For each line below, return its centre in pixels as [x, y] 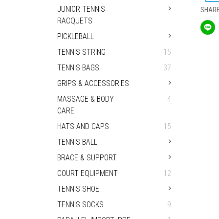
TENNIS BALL [77, 142]
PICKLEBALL [76, 36]
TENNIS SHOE [78, 189]
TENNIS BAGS [78, 68]
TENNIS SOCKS [80, 205]
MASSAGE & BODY [86, 99]
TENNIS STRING [81, 52]
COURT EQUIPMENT [88, 173]
